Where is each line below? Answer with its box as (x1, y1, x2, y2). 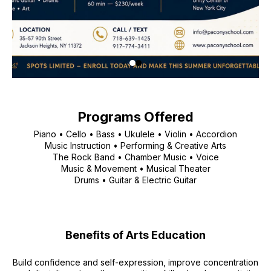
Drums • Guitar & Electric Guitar (74, 175, 197, 185)
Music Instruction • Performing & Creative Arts (45, 140, 226, 151)
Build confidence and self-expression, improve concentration (13, 257, 258, 267)
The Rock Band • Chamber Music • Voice (52, 152, 219, 162)
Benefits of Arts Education (65, 229, 206, 241)
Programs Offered (77, 109, 194, 125)
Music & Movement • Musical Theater (60, 163, 211, 174)
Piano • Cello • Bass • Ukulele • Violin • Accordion (34, 129, 237, 139)
